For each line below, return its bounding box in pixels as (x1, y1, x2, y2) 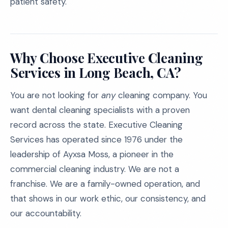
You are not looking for (10, 90, 101, 101)
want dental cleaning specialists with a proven (10, 104, 190, 116)
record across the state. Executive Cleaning (10, 119, 183, 130)
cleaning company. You (116, 90, 207, 101)
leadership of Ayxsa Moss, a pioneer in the (10, 149, 174, 160)
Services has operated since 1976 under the (10, 134, 183, 145)
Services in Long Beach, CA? (10, 64, 181, 81)
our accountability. (10, 208, 81, 219)
